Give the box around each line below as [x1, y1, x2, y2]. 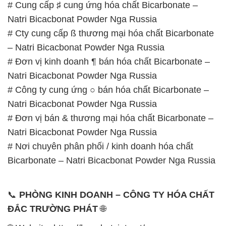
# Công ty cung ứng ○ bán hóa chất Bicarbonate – [8, 84, 209, 95]
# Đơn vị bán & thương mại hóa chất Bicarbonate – [8, 112, 213, 123]
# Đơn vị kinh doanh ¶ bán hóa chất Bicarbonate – [8, 56, 210, 67]
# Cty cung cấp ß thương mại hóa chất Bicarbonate [8, 28, 214, 38]
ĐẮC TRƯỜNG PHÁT [8, 203, 98, 214]
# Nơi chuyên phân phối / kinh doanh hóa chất [8, 141, 193, 151]
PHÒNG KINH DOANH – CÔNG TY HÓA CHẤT [19, 189, 214, 200]
